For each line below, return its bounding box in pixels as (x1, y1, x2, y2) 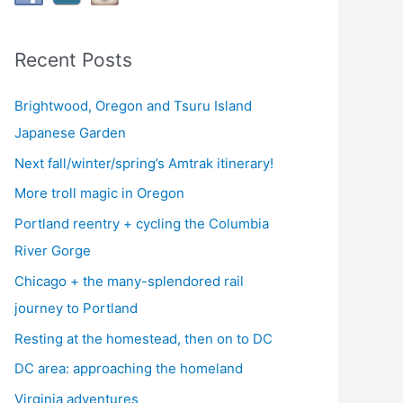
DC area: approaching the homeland (14, 360, 243, 378)
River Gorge (14, 242, 91, 260)
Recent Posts (14, 48, 132, 71)
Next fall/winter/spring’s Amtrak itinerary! (14, 154, 273, 172)
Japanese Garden (14, 123, 126, 141)
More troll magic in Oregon (14, 184, 184, 202)
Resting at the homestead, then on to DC (14, 329, 273, 347)
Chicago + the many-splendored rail (14, 272, 244, 290)
